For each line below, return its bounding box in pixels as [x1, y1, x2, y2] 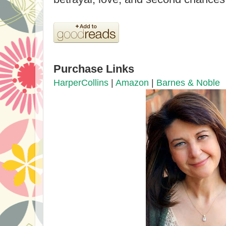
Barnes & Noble [156, 78, 220, 88]
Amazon [116, 78, 149, 88]
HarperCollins [53, 78, 108, 88]
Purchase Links [53, 63, 134, 75]
